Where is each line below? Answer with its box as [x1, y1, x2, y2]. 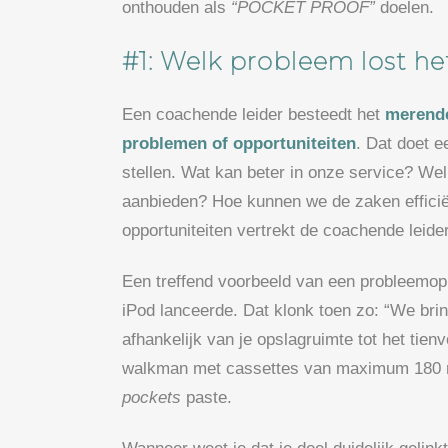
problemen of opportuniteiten [122, 134, 356, 154]
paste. [181, 388, 232, 408]
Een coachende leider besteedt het [122, 105, 385, 125]
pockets [122, 388, 181, 408]
